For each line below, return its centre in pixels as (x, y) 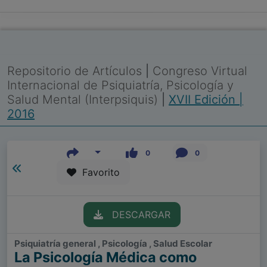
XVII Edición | (206, 100)
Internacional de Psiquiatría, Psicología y (120, 85)
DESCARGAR (136, 215)
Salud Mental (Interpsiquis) (84, 100)
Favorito (98, 173)
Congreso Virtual (200, 71)
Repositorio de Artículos (74, 71)
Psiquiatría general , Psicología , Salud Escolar (113, 244)
